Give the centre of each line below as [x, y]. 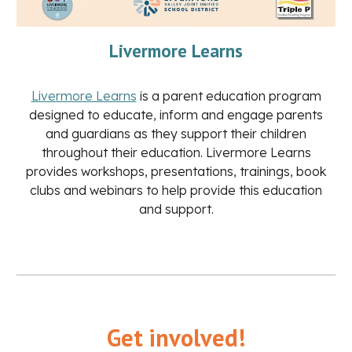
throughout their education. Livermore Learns [176, 153]
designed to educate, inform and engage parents [176, 115]
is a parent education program [229, 96]
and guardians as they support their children [176, 134]
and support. [176, 209]
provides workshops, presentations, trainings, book [176, 172]
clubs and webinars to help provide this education [176, 191]
